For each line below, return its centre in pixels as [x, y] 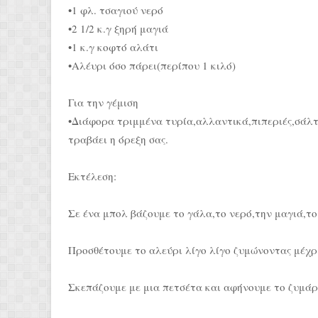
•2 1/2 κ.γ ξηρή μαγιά [118, 28]
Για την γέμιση [103, 102]
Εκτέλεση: [92, 176]
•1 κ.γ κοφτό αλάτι [113, 47]
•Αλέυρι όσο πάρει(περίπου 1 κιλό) [152, 65]
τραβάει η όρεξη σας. [118, 139]
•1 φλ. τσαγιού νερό [116, 10]
